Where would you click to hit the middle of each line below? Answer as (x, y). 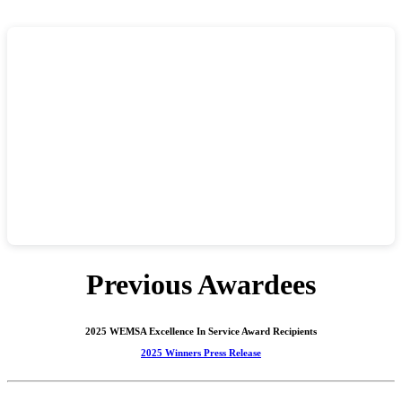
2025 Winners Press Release (201, 352)
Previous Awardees (201, 285)
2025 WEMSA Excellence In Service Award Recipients (201, 331)
